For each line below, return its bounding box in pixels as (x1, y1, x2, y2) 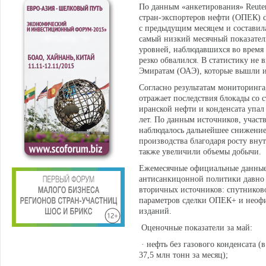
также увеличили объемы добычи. (139, 147, 261, 156)
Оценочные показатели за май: (139, 223, 252, 232)
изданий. (139, 207, 172, 216)
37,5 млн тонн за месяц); (139, 251, 228, 259)
